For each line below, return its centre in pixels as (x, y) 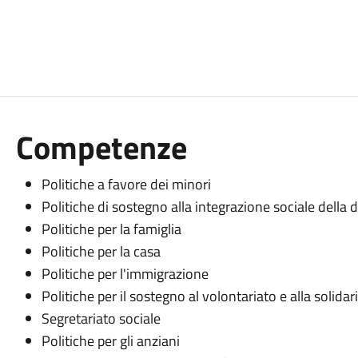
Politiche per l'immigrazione (125, 274)
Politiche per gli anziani (110, 341)
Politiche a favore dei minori (126, 184)
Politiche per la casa (101, 251)
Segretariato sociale (101, 318)
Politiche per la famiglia (111, 229)
